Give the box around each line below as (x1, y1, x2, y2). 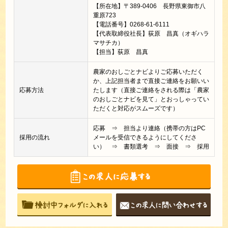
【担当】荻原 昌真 (93, 48, 148, 56)
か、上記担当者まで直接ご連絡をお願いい (93, 77, 209, 85)
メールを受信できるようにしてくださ (93, 134, 197, 141)
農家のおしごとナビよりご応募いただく (93, 68, 203, 76)
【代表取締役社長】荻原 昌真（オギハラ (93, 30, 209, 38)
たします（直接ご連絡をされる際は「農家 (93, 87, 209, 94)
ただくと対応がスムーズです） (93, 105, 179, 112)
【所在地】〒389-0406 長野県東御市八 (93, 3, 206, 10)
